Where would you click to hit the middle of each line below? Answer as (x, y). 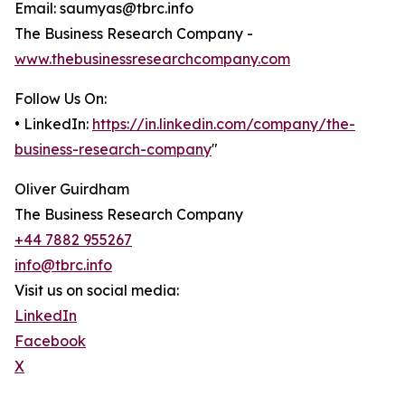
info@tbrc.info (63, 265)
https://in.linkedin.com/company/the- (224, 124)
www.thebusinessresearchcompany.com (152, 59)
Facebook (50, 341)
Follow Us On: (61, 99)
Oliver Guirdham (72, 189)
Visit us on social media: (97, 291)
